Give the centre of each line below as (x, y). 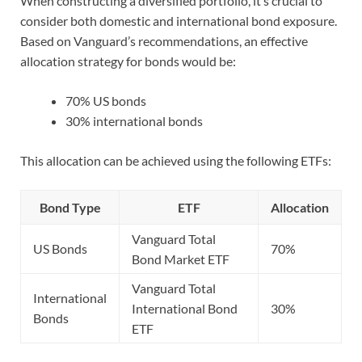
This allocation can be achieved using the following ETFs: (176, 161)
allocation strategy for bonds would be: (128, 61)
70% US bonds (106, 101)
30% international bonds (134, 121)
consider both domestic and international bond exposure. (179, 21)
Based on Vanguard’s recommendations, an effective (164, 41)
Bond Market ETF (181, 259)
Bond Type (70, 208)
